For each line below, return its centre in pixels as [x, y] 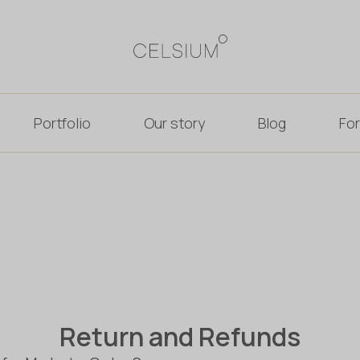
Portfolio [63, 123]
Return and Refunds [180, 336]
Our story [174, 123]
